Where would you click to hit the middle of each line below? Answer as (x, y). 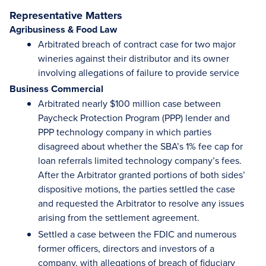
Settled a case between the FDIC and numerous (137, 234)
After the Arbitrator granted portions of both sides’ (142, 175)
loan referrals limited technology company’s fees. (140, 160)
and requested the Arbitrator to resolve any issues (141, 203)
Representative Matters (66, 15)
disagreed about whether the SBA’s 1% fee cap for (140, 146)
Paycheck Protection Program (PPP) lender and (134, 118)
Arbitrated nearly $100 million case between (129, 103)
